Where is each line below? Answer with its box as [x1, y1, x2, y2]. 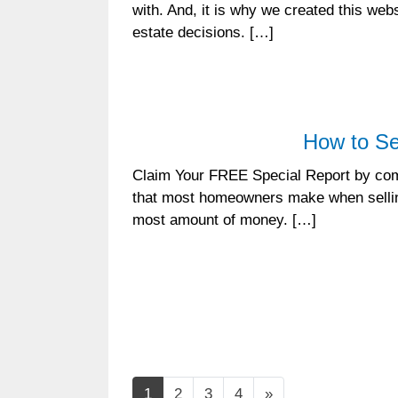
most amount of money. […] [132, 211, 316, 228]
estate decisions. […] [132, 23, 274, 41]
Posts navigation [131, 315, 298, 340]
